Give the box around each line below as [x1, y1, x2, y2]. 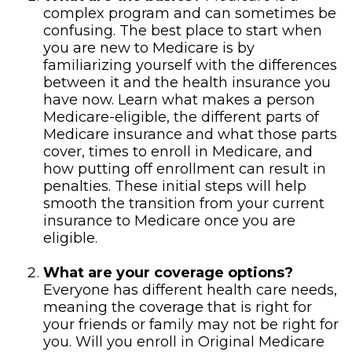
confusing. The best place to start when [43, 22, 322, 39]
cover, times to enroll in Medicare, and [43, 143, 313, 160]
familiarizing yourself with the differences [43, 57, 337, 74]
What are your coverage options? [43, 264, 293, 281]
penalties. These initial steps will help [43, 178, 306, 195]
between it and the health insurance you [43, 74, 331, 91]
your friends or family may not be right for [43, 316, 339, 333]
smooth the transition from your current [43, 195, 324, 212]
